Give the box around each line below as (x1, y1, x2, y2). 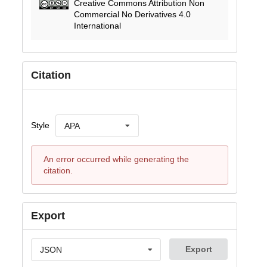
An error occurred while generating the (43, 154, 189, 164)
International (74, 20, 122, 30)
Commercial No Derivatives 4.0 (74, 9, 191, 19)
